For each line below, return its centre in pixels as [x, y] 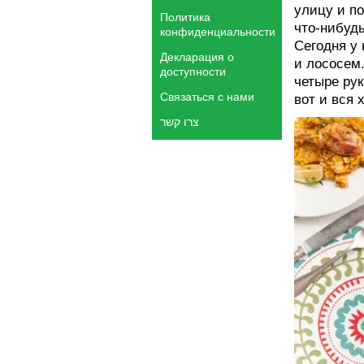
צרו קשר [180, 122]
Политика [185, 17]
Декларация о [197, 57]
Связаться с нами [207, 97]
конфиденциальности [218, 32]
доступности [193, 71]
